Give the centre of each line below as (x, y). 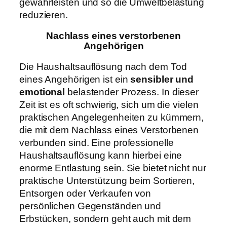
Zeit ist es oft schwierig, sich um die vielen (109, 105)
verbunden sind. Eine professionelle (97, 143)
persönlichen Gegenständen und (90, 206)
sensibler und (162, 80)
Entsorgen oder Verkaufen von (85, 194)
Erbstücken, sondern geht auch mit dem (105, 219)
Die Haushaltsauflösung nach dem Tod (103, 67)
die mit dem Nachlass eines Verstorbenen (109, 130)
